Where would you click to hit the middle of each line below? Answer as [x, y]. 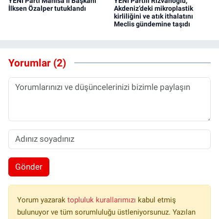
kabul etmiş [157, 200]
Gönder [29, 167]
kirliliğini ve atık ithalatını [153, 16]
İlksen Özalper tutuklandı [47, 8]
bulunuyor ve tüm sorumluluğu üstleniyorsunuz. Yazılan [106, 212]
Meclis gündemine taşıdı [152, 24]
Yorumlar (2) [37, 63]
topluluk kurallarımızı [103, 200]
